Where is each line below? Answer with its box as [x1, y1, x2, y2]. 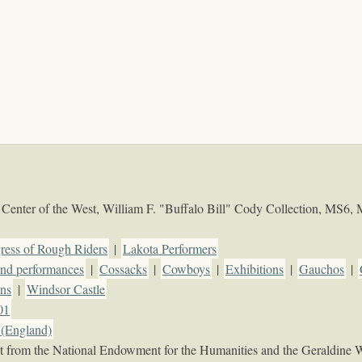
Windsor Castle [27, 280, 105, 298]
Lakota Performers [123, 240, 217, 258]
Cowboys [162, 260, 210, 278]
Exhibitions [225, 260, 284, 278]
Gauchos [299, 260, 344, 278]
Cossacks [99, 260, 147, 278]
